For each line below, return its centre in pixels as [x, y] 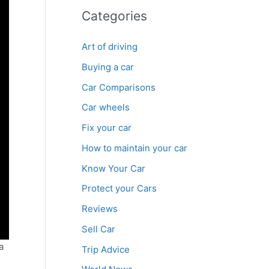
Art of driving [110, 47]
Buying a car [108, 67]
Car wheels [106, 107]
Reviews [100, 209]
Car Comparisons [119, 87]
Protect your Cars [119, 189]
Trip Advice [106, 249]
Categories [114, 16]
